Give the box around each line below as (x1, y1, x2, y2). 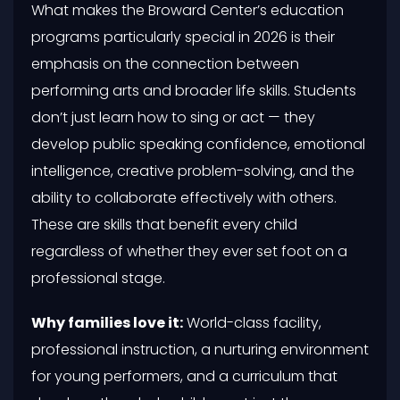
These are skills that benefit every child (31, 213, 297, 235)
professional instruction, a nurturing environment (31, 338, 369, 360)
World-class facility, (183, 312, 321, 333)
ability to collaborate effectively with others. (31, 187, 337, 208)
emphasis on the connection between (31, 53, 299, 74)
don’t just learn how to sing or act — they (31, 106, 315, 128)
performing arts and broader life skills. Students (31, 79, 356, 101)
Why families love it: (31, 312, 183, 333)
